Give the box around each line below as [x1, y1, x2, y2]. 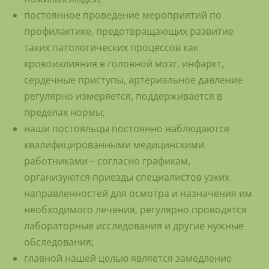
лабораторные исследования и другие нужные [24, 219, 244, 233]
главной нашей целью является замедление [24, 252, 232, 265]
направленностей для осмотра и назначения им [24, 187, 252, 201]
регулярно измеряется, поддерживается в [24, 89, 222, 103]
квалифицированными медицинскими [24, 138, 204, 152]
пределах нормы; [24, 106, 105, 119]
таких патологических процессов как [24, 41, 198, 55]
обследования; [24, 235, 94, 249]
